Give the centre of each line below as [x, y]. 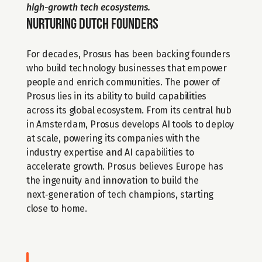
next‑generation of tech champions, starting [120, 194]
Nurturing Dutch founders [93, 25]
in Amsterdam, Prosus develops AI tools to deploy [130, 124]
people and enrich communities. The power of [123, 82]
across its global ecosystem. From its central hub [129, 110]
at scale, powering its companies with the [113, 138]
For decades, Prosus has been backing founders [128, 54]
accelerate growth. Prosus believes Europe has [125, 166]
